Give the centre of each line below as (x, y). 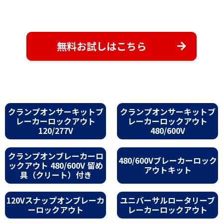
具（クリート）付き (56, 174)
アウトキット (167, 170)
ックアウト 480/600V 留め (56, 165)
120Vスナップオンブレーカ (56, 200)
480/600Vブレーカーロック (167, 161)
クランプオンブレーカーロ (56, 156)
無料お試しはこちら (101, 46)
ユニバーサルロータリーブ (167, 200)
